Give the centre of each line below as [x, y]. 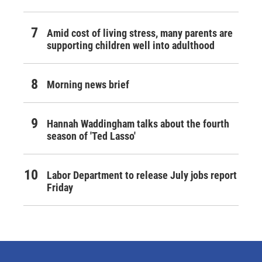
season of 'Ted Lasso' [91, 136]
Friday [60, 187]
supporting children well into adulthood [131, 45]
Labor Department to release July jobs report [142, 175]
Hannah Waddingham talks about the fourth [138, 124]
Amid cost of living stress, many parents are [140, 33]
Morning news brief [88, 85]
